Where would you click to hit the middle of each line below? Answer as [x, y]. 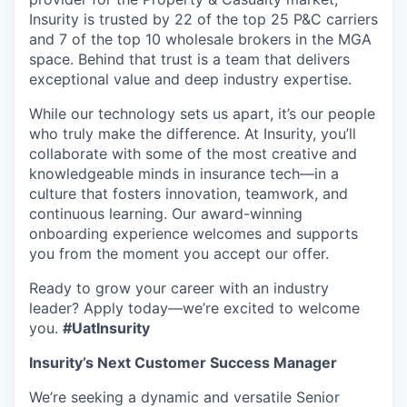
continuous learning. [100, 213]
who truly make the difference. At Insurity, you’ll [193, 134]
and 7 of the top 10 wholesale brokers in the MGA [200, 39]
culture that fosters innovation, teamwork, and [189, 194]
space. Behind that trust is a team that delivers [189, 59]
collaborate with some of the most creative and [193, 154]
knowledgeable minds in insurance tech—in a [184, 174]
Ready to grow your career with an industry [179, 288]
